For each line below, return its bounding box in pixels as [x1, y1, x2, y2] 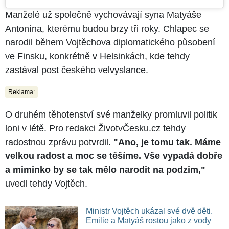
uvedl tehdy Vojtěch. [5, 178, 87, 189]
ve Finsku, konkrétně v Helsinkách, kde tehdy [5, 51, 190, 61]
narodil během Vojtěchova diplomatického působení [5, 37, 215, 48]
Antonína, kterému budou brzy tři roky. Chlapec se [5, 23, 209, 34]
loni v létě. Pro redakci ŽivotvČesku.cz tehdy [5, 123, 186, 133]
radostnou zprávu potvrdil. [5, 136, 113, 147]
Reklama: [8, 88, 35, 96]
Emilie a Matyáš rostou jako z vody [85, 216, 211, 225]
